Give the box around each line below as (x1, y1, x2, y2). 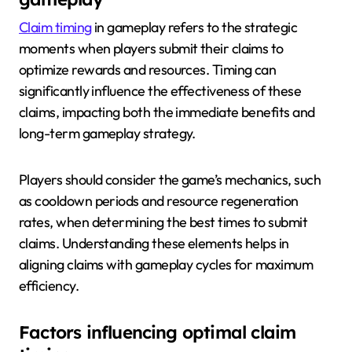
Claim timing (19, 17, 92, 36)
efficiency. (19, 276, 79, 295)
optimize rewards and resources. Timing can (19, 60, 277, 79)
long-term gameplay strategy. (19, 123, 196, 142)
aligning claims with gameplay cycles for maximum (19, 255, 313, 273)
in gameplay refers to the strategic (91, 17, 298, 36)
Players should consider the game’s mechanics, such (19, 170, 321, 189)
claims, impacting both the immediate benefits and (19, 102, 315, 121)
